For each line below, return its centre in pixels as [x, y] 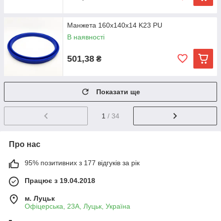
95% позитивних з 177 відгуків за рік [82, 163]
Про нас [25, 144]
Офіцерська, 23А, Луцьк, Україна [77, 206]
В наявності [86, 37]
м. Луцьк [40, 198]
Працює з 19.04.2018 [60, 180]
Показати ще [118, 92]
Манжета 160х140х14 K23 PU [115, 25]
